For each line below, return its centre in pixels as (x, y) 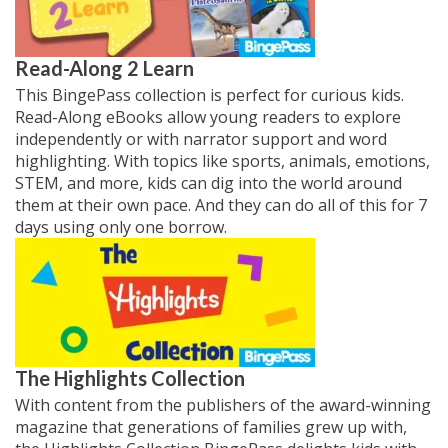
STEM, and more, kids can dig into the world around (208, 183)
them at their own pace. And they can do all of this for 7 (221, 205)
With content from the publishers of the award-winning (223, 405)
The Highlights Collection (130, 378)
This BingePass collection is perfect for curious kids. (209, 95)
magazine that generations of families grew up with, (211, 427)
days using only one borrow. (121, 227)
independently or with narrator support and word (201, 139)
